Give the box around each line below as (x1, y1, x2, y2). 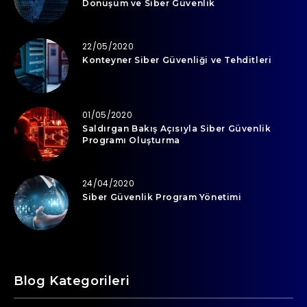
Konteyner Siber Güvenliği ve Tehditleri (82, 54, 272, 65)
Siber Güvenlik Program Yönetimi (82, 191, 242, 202)
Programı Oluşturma (82, 134, 180, 145)
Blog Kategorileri (14, 273, 130, 288)
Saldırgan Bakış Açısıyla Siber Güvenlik (82, 123, 271, 134)
